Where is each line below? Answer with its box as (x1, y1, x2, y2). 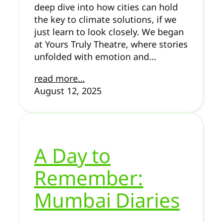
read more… (34, 72, 85, 84)
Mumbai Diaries (34, 186, 180, 214)
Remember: (34, 164, 144, 192)
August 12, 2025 (34, 84, 102, 97)
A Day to (34, 142, 111, 169)
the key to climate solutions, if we (34, 13, 176, 25)
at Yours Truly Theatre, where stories (34, 38, 188, 50)
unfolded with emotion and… (34, 50, 156, 62)
